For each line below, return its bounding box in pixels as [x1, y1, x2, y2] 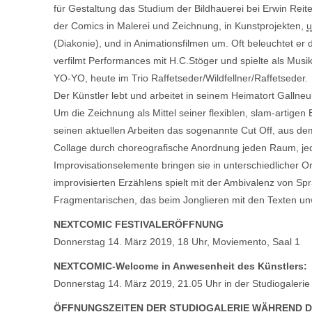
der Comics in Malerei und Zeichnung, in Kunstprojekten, [54, 19, 306, 31]
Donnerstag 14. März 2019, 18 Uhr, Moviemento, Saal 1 [54, 235, 300, 247]
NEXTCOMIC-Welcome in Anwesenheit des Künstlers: [54, 260, 307, 272]
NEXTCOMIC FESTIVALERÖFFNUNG [54, 218, 224, 230]
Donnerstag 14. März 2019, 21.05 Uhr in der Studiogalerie [54, 277, 310, 289]
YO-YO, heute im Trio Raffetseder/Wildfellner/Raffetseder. [54, 72, 308, 84]
